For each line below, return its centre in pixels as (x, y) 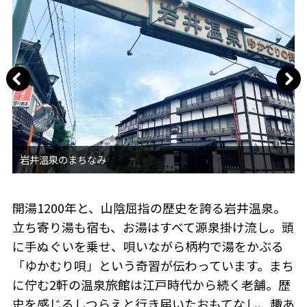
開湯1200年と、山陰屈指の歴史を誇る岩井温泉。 (149, 207)
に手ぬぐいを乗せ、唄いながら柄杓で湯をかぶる (148, 246)
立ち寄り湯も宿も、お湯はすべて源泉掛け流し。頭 (153, 226)
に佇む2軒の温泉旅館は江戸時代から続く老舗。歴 (151, 284)
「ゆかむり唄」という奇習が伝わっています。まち (153, 265)
